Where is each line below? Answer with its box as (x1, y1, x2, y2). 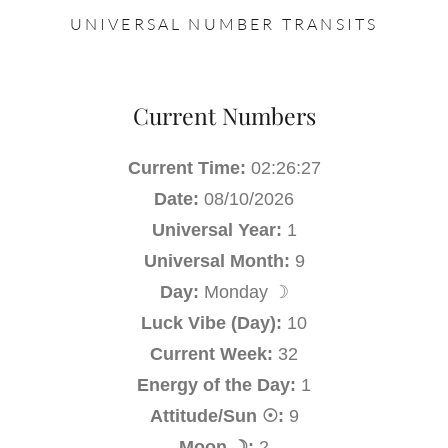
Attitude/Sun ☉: (149, 405, 284, 426)
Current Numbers (132, 99, 316, 131)
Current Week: (150, 343, 273, 364)
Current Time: (127, 157, 246, 178)
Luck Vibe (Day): (141, 312, 282, 333)
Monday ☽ (203, 281, 289, 302)
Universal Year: (151, 219, 282, 240)
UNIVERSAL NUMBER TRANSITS (69, 13, 379, 34)
